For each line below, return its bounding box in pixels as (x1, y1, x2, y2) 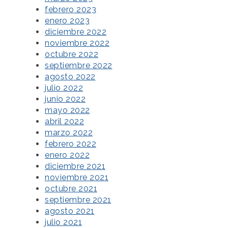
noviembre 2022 (45, 38, 109, 48)
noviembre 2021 (45, 173, 108, 183)
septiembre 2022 (45, 61, 112, 71)
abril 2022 (45, 117, 84, 127)
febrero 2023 (45, 5, 96, 15)
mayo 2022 (45, 105, 90, 116)
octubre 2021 (45, 184, 97, 194)
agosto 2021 (45, 206, 95, 216)
